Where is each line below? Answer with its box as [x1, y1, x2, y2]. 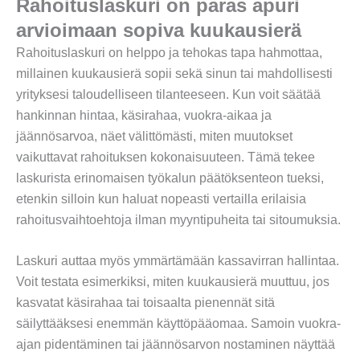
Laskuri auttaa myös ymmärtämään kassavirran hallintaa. [16, 254, 339, 268]
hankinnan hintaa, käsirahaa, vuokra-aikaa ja [16, 108, 272, 122]
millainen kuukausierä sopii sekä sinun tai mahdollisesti [16, 66, 333, 80]
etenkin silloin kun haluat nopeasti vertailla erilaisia [16, 191, 306, 206]
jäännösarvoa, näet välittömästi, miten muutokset [16, 129, 292, 143]
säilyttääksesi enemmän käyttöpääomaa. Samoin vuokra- [16, 317, 341, 331]
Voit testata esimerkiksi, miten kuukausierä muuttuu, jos [16, 275, 329, 289]
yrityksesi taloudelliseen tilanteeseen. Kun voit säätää [16, 87, 321, 101]
